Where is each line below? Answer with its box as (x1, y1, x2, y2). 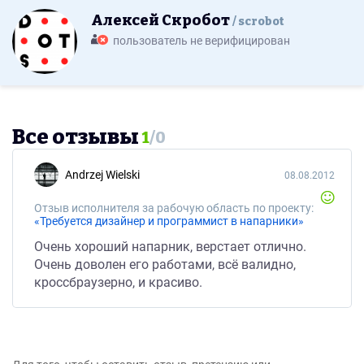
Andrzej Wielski (72, 168, 140, 181)
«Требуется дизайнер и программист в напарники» (34, 214, 304, 227)
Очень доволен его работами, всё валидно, (34, 257, 296, 272)
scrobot (238, 15, 284, 28)
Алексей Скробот (91, 11, 232, 29)
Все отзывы (12, 124, 139, 149)
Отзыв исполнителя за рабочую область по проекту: (34, 201, 314, 214)
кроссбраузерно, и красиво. (34, 275, 202, 290)
